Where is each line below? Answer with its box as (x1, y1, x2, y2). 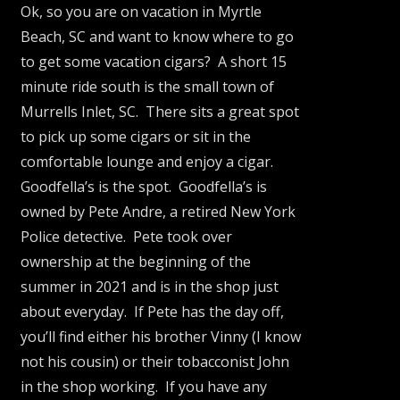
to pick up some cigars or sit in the (21, 126, 252, 146)
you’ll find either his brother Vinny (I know (21, 326, 302, 346)
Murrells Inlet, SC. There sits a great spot (21, 101, 300, 121)
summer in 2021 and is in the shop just (21, 276, 279, 296)
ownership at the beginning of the (21, 251, 252, 271)
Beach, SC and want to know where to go (21, 26, 295, 46)
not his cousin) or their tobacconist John (21, 351, 290, 371)
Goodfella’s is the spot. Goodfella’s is (21, 176, 268, 196)
